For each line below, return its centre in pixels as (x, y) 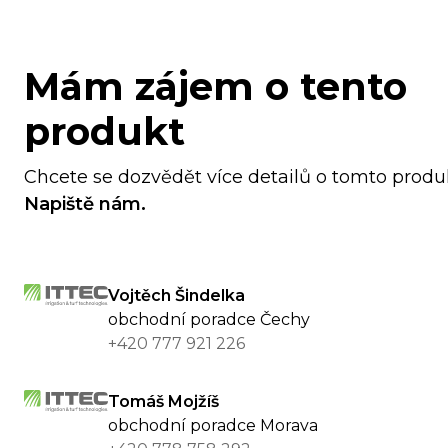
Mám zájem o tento (215, 87)
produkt (104, 132)
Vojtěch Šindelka (176, 296)
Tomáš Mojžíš (163, 402)
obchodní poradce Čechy (209, 320)
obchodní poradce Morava (213, 426)
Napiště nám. (85, 204)
